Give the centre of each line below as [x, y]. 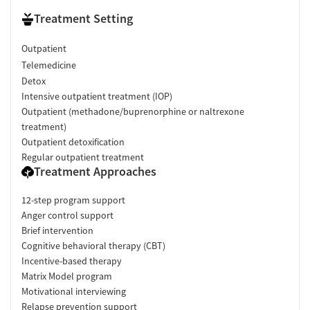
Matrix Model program [67, 276]
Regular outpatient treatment [83, 157]
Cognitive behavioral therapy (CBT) [93, 246]
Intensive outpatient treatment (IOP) [97, 97]
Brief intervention [57, 231]
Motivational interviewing [74, 292]
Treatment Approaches [95, 172]
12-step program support [73, 200]
